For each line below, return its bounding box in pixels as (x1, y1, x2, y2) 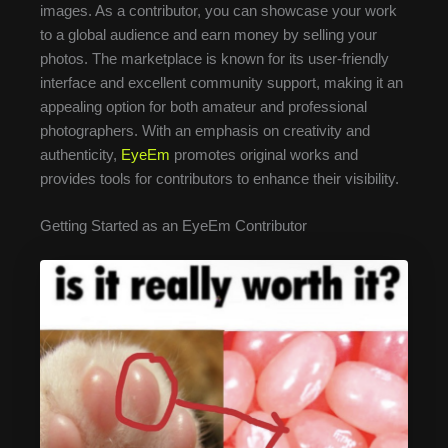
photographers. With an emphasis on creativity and (40, 123, 370, 140)
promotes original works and (170, 147, 358, 164)
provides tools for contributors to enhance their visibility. (40, 171, 399, 188)
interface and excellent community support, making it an (40, 75, 403, 92)
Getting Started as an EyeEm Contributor (40, 218, 307, 235)
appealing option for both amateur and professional (40, 99, 367, 116)
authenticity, (40, 147, 121, 164)
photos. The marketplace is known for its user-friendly (40, 51, 389, 68)
